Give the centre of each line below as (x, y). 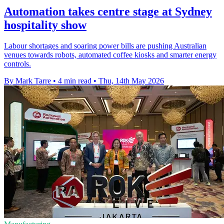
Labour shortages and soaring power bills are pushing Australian (105, 46)
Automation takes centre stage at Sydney (108, 11)
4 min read (75, 81)
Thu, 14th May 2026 (131, 81)
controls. (17, 64)
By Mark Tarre (27, 81)
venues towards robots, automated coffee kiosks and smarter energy (110, 55)
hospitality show (45, 25)
